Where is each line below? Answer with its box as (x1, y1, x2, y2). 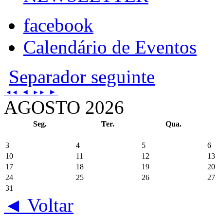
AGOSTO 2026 (4, 96, 124, 118)
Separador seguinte (9, 66, 155, 87)
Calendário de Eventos (23, 36, 197, 57)
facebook (23, 14, 93, 36)
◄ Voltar (4, 194, 73, 216)
